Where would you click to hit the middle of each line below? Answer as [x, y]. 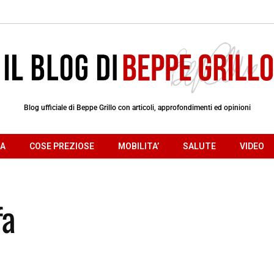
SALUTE [199, 146]
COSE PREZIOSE [62, 146]
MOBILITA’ [139, 146]
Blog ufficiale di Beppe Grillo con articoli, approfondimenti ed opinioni [137, 107]
